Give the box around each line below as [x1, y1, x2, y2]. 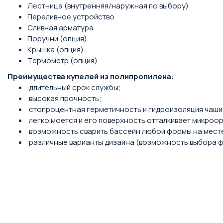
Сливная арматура [27, 22, 94, 33]
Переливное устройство [27, 11, 114, 22]
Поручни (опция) [27, 33, 87, 44]
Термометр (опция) [27, 55, 98, 66]
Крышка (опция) [27, 44, 84, 55]
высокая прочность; [27, 93, 102, 104]
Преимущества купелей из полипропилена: [7, 71, 174, 82]
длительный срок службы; [27, 82, 121, 93]
